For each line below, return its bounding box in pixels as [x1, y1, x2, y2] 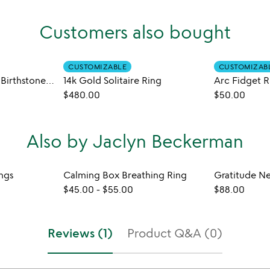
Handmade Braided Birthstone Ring [45, 74, 54, 86]
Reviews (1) [48, 225, 113, 240]
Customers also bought [39, 20, 231, 43]
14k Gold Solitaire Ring [63, 74, 162, 86]
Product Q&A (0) [127, 225, 222, 240]
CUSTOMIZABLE [68, 62, 127, 71]
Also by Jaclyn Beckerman [27, 130, 243, 152]
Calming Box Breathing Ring [63, 169, 187, 181]
